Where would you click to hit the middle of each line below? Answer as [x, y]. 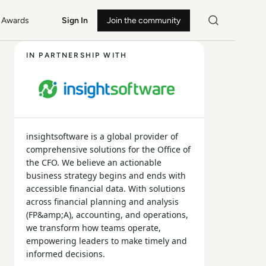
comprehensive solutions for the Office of [108, 149]
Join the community [143, 20]
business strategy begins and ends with [106, 175]
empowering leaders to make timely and [107, 241]
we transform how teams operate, [94, 228]
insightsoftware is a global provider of [102, 136]
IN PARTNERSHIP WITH [77, 55]
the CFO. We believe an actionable [94, 162]
